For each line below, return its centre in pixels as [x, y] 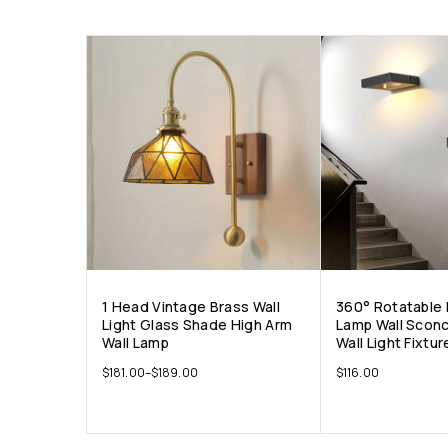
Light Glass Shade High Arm [197, 325]
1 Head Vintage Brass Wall [191, 307]
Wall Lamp [135, 343]
